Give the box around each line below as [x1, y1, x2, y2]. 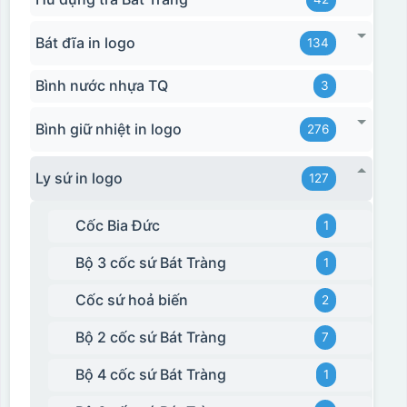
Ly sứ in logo [35, 168, 123, 187]
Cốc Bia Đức [75, 216, 161, 235]
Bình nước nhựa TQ [35, 76, 168, 95]
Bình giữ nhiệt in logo [35, 119, 182, 138]
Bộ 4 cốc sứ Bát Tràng [75, 365, 227, 384]
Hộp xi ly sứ [28, 130, 129, 150]
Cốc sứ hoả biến [75, 291, 189, 310]
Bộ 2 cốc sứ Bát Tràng [75, 328, 227, 347]
